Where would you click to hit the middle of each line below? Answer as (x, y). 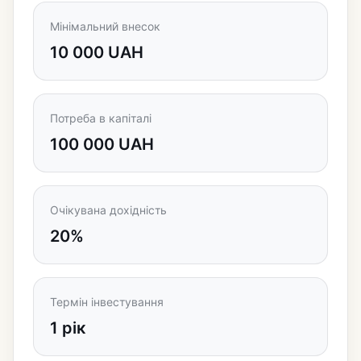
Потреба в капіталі (101, 118)
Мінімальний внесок (105, 26)
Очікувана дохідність (108, 210)
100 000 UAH (102, 144)
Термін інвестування (107, 302)
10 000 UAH (97, 52)
